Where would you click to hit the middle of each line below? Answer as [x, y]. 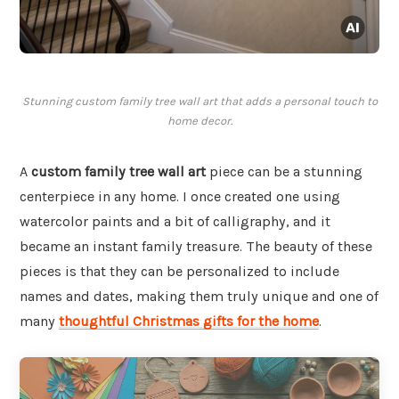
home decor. [199, 121]
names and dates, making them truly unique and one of [199, 297]
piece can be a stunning [284, 172]
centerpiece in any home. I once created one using [180, 197]
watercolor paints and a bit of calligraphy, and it [175, 222]
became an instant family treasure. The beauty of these [196, 247]
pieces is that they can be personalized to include [179, 272]
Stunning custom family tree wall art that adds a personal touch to [199, 102]
